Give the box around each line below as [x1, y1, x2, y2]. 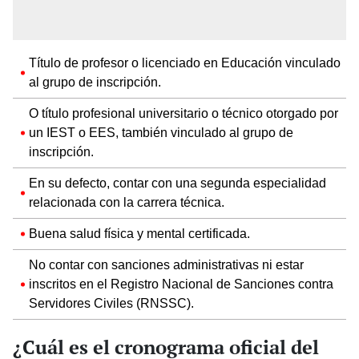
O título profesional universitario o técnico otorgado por [29, 106, 338, 122]
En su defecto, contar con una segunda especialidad [29, 175, 326, 192]
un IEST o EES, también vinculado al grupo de [29, 125, 293, 141]
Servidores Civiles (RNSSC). [29, 296, 194, 312]
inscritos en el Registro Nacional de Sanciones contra [29, 276, 333, 292]
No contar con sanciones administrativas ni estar [29, 257, 304, 273]
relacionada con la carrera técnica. [29, 195, 224, 211]
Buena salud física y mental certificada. [29, 226, 250, 242]
